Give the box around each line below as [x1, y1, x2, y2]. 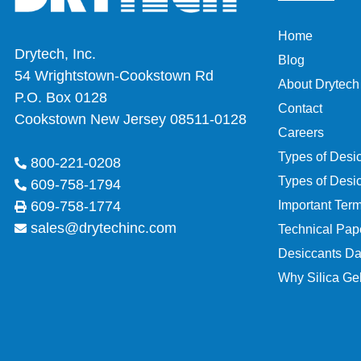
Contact [278, 101, 322, 115]
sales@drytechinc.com [31, 219, 176, 236]
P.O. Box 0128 [15, 89, 107, 106]
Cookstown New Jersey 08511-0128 [15, 110, 247, 127]
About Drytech [278, 77, 359, 91]
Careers [278, 125, 324, 139]
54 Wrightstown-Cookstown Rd [15, 67, 214, 84]
